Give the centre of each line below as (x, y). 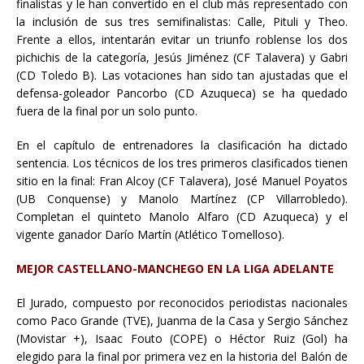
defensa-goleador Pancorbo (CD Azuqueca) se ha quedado (182, 93)
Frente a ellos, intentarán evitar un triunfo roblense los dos (182, 39)
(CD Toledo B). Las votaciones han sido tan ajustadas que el (182, 75)
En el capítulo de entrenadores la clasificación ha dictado (182, 145)
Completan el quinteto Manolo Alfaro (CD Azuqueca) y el (182, 216)
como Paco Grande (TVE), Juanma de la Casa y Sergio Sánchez (182, 320)
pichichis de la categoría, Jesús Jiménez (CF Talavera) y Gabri (182, 57)
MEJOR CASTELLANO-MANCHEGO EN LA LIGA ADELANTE (175, 268)
